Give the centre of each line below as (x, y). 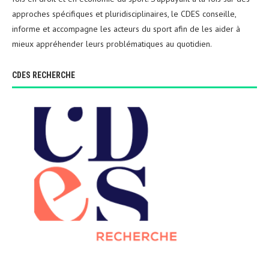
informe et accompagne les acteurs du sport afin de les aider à (126, 29)
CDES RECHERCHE (44, 75)
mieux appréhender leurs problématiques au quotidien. (112, 44)
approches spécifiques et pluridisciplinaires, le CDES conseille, (124, 14)
